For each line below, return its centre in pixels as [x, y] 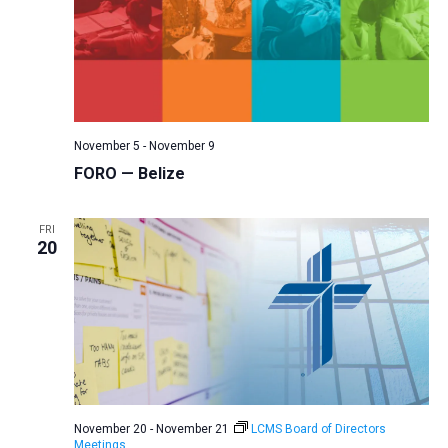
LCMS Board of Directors [318, 428]
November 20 [110, 428]
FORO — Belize [129, 174]
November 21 [192, 428]
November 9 [181, 146]
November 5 [106, 146]
